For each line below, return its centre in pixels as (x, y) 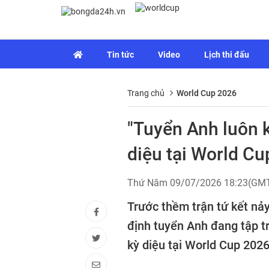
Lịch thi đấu (227, 55)
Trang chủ (146, 93)
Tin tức (120, 55)
